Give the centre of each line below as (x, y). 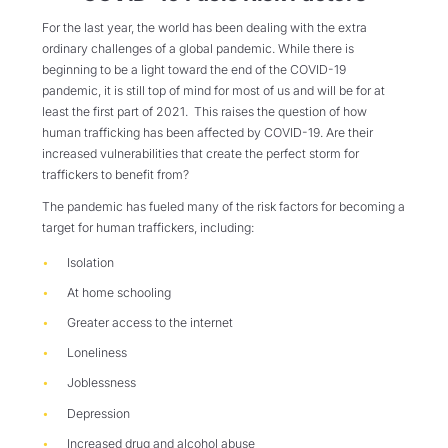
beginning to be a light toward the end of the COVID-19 (194, 70)
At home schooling (118, 292)
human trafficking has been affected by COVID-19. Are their (207, 133)
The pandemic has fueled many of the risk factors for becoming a (223, 206)
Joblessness (101, 383)
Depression (98, 413)
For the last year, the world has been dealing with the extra (204, 28)
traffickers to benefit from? (115, 175)
